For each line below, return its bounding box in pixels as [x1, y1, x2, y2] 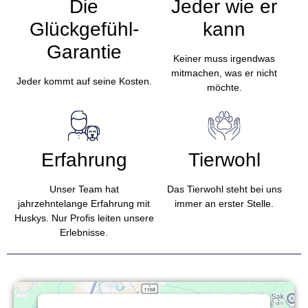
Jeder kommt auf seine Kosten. [16, 76, 152, 87]
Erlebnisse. [60, 227, 108, 239]
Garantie [46, 41, 122, 63]
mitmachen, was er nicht [171, 67, 277, 79]
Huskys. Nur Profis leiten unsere [14, 212, 154, 224]
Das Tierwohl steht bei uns [166, 184, 282, 195]
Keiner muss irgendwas [173, 53, 275, 65]
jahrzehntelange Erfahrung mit [18, 198, 150, 210]
